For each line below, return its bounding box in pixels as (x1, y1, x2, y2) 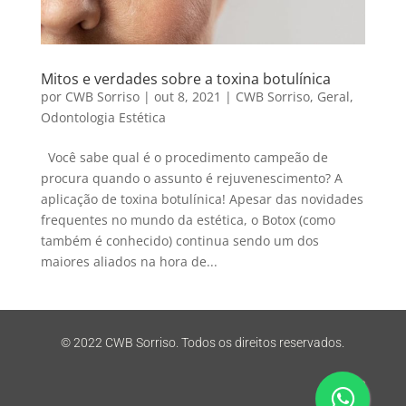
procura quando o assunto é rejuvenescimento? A (40, 169, 343, 188)
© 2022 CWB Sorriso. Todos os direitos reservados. (61, 335, 345, 351)
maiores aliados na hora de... (40, 253, 217, 271)
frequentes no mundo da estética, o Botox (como (40, 211, 335, 229)
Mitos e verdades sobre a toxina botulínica (40, 69, 331, 90)
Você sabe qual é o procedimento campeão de (40, 149, 328, 167)
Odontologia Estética (40, 109, 166, 127)
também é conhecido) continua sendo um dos (40, 232, 319, 250)
